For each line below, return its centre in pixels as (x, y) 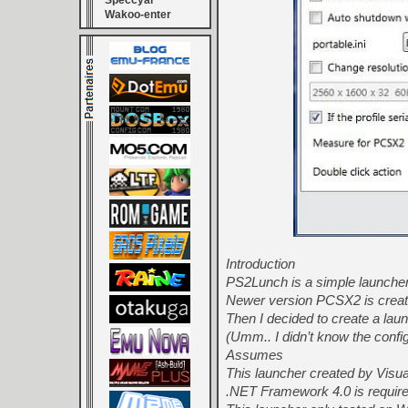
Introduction (260, 264)
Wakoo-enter (138, 15)
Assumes (255, 355)
